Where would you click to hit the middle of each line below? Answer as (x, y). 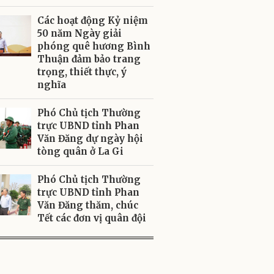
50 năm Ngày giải (80, 33)
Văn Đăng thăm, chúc (88, 205)
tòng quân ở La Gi (80, 151)
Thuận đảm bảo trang (89, 59)
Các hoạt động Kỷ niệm (93, 20)
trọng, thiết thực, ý (82, 72)
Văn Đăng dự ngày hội (90, 139)
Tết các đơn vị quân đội (92, 218)
